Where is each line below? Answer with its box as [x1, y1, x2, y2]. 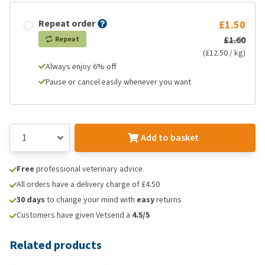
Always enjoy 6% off [46, 61, 117, 72]
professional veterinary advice [34, 163, 143, 174]
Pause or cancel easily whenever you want [46, 76, 191, 88]
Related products [9, 237, 102, 253]
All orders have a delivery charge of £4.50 [17, 179, 160, 190]
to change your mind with [45, 194, 137, 205]
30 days [17, 194, 45, 205]
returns [154, 194, 182, 205]
